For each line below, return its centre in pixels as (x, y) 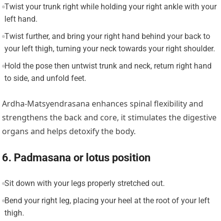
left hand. (21, 19)
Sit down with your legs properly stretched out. (84, 184)
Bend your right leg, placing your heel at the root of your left (107, 201)
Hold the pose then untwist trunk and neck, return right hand (108, 66)
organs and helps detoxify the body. (69, 131)
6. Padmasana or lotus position (76, 158)
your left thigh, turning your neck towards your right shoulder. (110, 49)
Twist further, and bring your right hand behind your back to (107, 37)
